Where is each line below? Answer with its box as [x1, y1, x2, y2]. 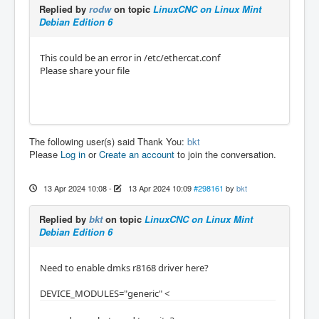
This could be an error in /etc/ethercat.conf [40, 51, 220, 64]
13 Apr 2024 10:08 [43, 182, 107, 194]
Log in [61, 147, 85, 161]
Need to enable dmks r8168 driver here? [40, 261, 209, 274]
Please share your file [40, 63, 130, 77]
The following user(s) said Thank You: [29, 134, 187, 148]
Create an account [99, 147, 174, 161]
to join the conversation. [174, 147, 276, 161]
